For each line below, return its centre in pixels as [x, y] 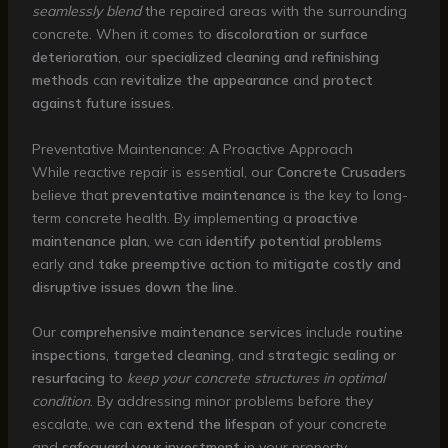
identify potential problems [293, 240]
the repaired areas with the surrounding [273, 11]
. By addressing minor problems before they [231, 401]
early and [64, 263]
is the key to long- [346, 194]
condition [60, 401]
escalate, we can [89, 424]
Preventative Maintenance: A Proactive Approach [192, 148]
